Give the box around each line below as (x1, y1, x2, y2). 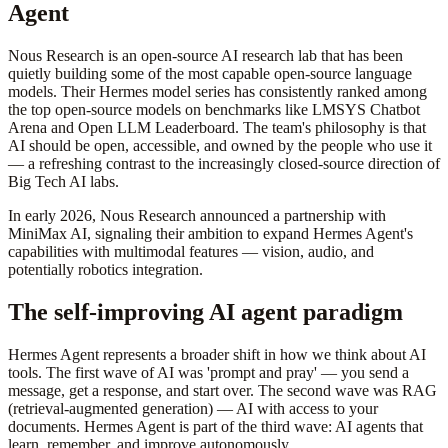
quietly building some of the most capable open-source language (8, 65, 412, 83)
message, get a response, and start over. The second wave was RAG (8, 382, 437, 400)
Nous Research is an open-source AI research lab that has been (8, 47, 403, 65)
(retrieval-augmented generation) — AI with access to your (8, 400, 378, 418)
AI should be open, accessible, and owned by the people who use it (8, 137, 432, 155)
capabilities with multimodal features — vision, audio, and (8, 243, 374, 261)
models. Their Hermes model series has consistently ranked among (8, 83, 427, 101)
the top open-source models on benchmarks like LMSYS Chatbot (8, 101, 420, 119)
